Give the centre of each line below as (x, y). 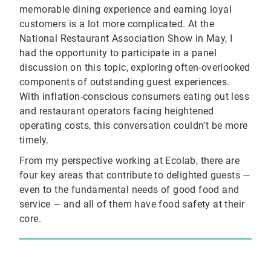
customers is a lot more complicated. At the (117, 24)
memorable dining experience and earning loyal (126, 10)
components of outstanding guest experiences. (125, 82)
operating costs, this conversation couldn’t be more (134, 126)
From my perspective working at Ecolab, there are (130, 161)
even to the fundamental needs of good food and (129, 190)
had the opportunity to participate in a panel (118, 53)
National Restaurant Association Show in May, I (126, 39)
